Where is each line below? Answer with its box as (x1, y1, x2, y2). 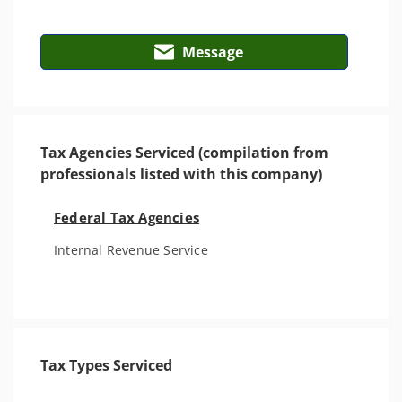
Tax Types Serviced (40, 355, 172, 375)
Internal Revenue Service (54, 241, 208, 258)
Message (181, 42, 243, 62)
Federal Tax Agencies (54, 208, 199, 226)
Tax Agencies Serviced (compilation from (40, 143, 328, 162)
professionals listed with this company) (40, 164, 322, 184)
